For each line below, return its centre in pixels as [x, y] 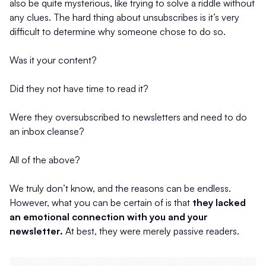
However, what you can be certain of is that [101, 202]
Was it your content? [53, 60]
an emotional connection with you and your [109, 216]
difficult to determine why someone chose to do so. [118, 31]
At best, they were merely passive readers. [151, 231]
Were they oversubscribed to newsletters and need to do [128, 117]
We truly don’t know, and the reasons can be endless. [120, 188]
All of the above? [45, 159]
